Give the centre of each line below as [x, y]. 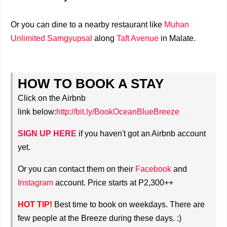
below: [44, 111]
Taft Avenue [138, 38]
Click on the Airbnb [52, 98]
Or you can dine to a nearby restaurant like [87, 24]
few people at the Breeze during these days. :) [100, 218]
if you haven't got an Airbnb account [141, 133]
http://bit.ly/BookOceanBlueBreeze [118, 111]
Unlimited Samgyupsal [51, 38]
